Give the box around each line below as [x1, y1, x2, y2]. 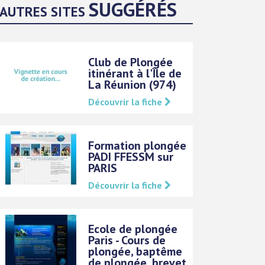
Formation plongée [88, 137, 187, 153]
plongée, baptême [88, 243, 183, 259]
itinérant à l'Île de [88, 65, 182, 81]
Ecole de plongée [88, 221, 178, 237]
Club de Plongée [88, 54, 173, 70]
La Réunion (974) [88, 76, 177, 92]
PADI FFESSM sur [88, 148, 174, 164]
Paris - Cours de [88, 232, 166, 248]
